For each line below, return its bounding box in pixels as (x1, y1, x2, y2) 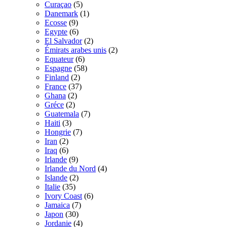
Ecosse (45, 18, 67, 27)
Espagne (45, 63, 72, 72)
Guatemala (45, 109, 79, 118)
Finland (45, 72, 69, 82)
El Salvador (45, 36, 82, 45)
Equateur (45, 54, 73, 63)
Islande (45, 173, 67, 182)
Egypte (45, 27, 67, 36)
